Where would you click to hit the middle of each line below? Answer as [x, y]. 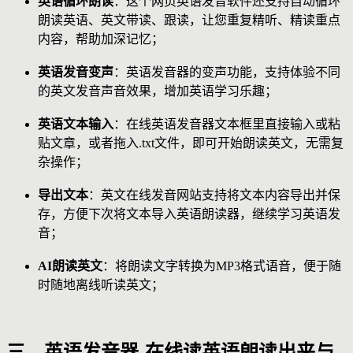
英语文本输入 [76, 124]
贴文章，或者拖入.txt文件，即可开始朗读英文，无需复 [191, 143]
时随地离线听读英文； [101, 284]
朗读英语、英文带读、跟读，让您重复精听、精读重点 [189, 20]
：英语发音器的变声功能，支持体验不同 [227, 72]
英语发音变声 [76, 72]
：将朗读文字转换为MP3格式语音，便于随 [222, 266]
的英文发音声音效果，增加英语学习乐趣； [158, 91]
